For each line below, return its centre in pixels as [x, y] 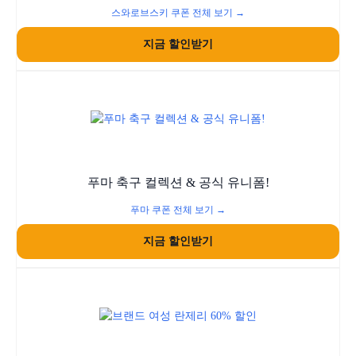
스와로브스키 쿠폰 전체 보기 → [178, 13]
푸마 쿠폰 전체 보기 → [178, 210]
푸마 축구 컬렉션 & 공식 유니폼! [178, 182]
